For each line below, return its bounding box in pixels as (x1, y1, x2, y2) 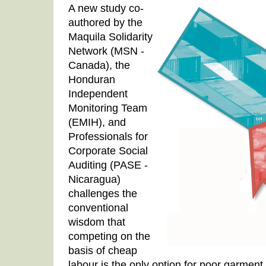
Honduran (68, 74, 115, 85)
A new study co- (68, 2, 144, 14)
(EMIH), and (68, 116, 126, 128)
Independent (68, 88, 128, 100)
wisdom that (68, 216, 125, 228)
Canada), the (68, 59, 130, 71)
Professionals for (68, 131, 148, 142)
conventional (68, 202, 128, 214)
